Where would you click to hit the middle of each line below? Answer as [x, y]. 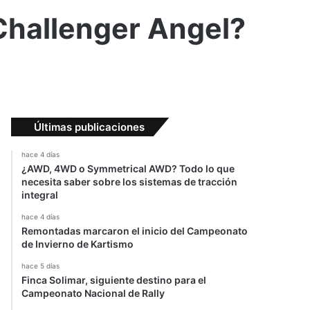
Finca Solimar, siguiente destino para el [114, 280]
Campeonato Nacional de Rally [93, 293]
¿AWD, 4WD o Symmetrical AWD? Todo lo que [128, 169]
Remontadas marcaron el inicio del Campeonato [135, 231]
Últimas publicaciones [89, 127]
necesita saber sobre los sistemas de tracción [129, 182]
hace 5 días [40, 266]
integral [40, 195]
